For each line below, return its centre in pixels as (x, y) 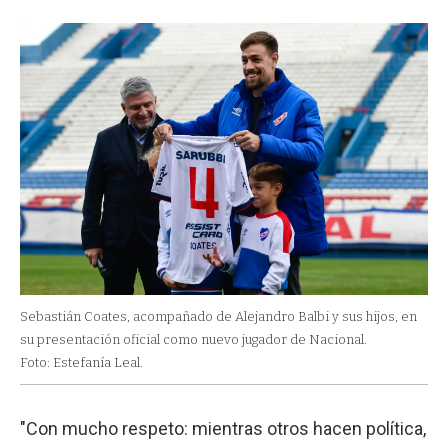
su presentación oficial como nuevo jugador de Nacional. (193, 339)
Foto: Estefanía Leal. (81, 362)
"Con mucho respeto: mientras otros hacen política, (223, 428)
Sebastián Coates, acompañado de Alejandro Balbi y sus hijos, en (218, 316)
